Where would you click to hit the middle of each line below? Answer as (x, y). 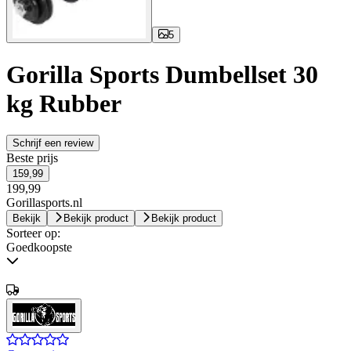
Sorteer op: (33, 233)
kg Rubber (64, 103)
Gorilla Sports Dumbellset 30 (162, 74)
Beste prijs (32, 158)
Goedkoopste (39, 248)
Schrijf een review (53, 143)
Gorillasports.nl (44, 203)
